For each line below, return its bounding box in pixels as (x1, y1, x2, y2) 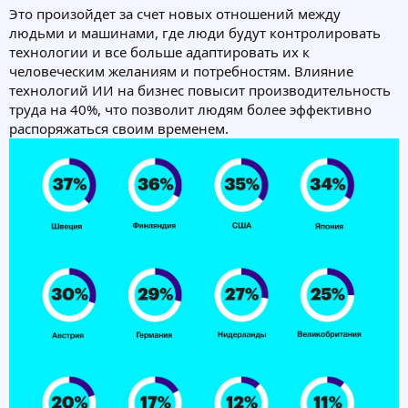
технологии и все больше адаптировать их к (9, 42, 310, 61)
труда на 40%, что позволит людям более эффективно (9, 99, 372, 118)
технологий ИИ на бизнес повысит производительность (9, 80, 391, 99)
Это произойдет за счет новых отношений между (9, 4, 341, 23)
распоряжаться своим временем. (9, 118, 229, 138)
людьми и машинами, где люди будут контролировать (9, 23, 381, 42)
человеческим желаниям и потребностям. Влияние (9, 61, 353, 80)
